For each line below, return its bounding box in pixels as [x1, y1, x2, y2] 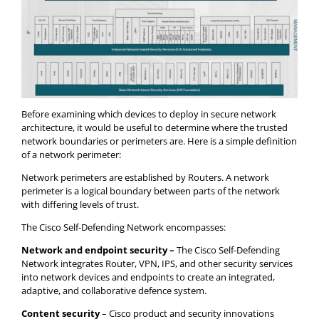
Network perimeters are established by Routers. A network [21, 170, 269, 184]
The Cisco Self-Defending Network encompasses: [21, 220, 226, 234]
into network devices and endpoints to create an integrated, [21, 270, 275, 283]
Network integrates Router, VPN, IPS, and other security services [21, 256, 293, 270]
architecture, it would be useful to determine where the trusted [21, 120, 288, 134]
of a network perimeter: [21, 147, 121, 161]
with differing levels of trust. [21, 197, 139, 211]
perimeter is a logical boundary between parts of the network [21, 184, 280, 197]
